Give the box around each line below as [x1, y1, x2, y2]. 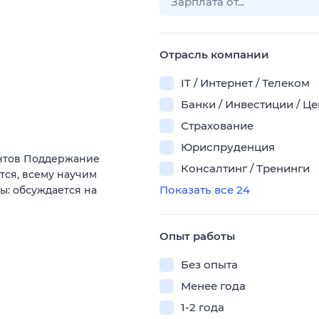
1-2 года [181, 300, 224, 314]
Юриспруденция [181, 140, 275, 154]
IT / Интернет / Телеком [181, 76, 310, 90]
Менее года [181, 279, 246, 293]
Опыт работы [159, 229, 235, 243]
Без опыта [181, 258, 238, 271]
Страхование [181, 119, 253, 132]
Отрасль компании [159, 48, 269, 61]
